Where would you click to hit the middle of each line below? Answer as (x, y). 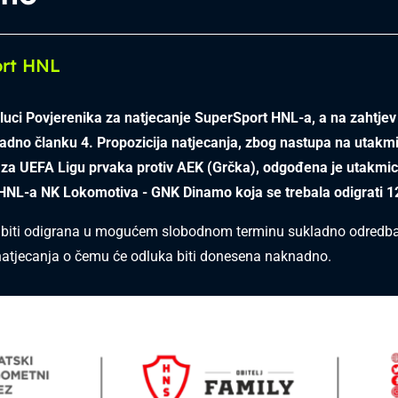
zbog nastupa (290, 143)
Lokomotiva (101, 192)
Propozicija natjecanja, (171, 143)
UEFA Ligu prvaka (78, 167)
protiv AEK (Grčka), (200, 167)
